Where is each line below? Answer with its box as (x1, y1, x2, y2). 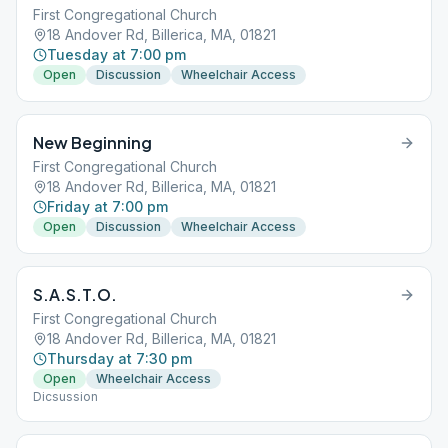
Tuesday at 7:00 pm (47, 46, 186, 63)
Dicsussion (33, 389, 98, 404)
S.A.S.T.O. (33, 284, 117, 305)
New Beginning (33, 132, 152, 153)
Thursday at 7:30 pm (47, 350, 192, 367)
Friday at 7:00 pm (47, 198, 168, 215)
